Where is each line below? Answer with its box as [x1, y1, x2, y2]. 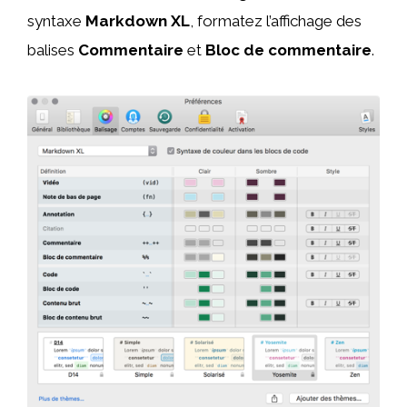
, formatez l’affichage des [190, 12, 362, 31]
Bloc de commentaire [205, 41, 372, 60]
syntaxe [27, 12, 85, 31]
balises [27, 41, 78, 60]
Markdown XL [85, 12, 190, 31]
